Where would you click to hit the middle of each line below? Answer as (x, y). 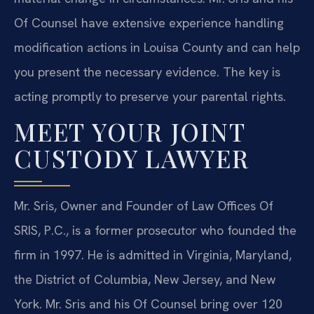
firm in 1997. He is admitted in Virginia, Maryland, (153, 255)
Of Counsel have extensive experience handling (149, 23)
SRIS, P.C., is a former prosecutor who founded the (155, 231)
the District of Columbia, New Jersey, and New (145, 280)
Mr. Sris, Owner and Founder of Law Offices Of (144, 206)
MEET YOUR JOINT (130, 132)
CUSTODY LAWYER (132, 158)
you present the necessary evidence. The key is (147, 72)
